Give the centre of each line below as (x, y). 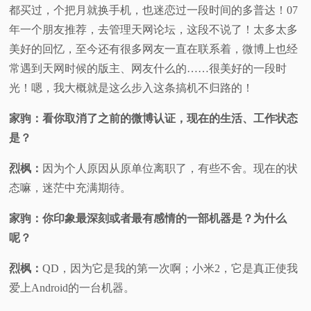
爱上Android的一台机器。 (72, 287)
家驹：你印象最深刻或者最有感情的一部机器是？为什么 (148, 218)
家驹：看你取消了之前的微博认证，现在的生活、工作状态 (154, 118)
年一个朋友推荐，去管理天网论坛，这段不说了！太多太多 (154, 29)
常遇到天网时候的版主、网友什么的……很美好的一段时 (148, 68)
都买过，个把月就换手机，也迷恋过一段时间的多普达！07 (154, 10)
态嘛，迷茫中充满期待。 (70, 187)
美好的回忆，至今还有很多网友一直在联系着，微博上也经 (154, 49)
